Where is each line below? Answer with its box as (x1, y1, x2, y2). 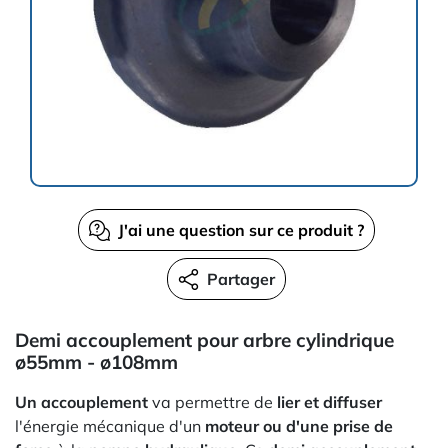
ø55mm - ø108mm (15, 350, 178, 374)
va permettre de (148, 392, 277, 412)
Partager (206, 269, 275, 289)
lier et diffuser (277, 392, 382, 412)
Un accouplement (15, 392, 148, 412)
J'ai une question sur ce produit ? (117, 220, 364, 240)
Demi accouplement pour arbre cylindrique (15, 328, 394, 352)
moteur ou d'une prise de (205, 416, 393, 436)
